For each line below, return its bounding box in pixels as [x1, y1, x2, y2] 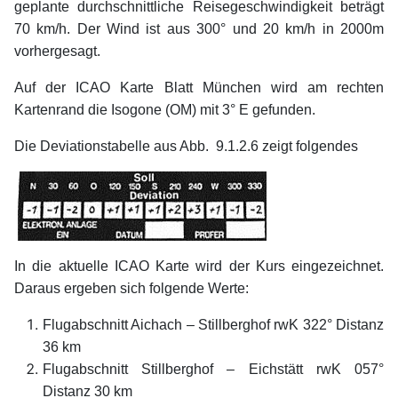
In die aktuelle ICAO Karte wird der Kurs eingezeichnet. [14, 258, 384, 274]
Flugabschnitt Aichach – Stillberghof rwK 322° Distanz [43, 316, 384, 332]
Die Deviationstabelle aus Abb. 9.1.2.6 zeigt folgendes [14, 138, 358, 154]
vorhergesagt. [14, 43, 100, 59]
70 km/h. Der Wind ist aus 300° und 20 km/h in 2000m [14, 20, 384, 36]
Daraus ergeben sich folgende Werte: [14, 280, 249, 296]
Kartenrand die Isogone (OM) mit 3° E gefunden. [14, 101, 315, 117]
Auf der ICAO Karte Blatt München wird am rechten [14, 79, 384, 95]
